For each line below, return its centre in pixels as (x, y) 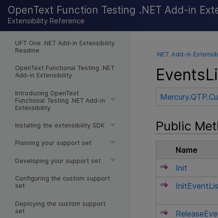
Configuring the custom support (62, 179)
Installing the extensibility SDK (60, 126)
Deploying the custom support (60, 203)
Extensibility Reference (46, 21)
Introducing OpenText (47, 93)
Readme (27, 50)
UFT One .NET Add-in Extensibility (65, 43)
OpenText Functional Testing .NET (64, 68)
